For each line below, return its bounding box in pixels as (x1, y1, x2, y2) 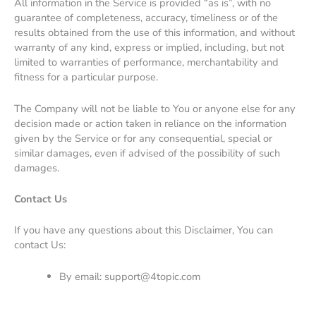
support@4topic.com (104, 269, 200, 284)
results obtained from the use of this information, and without (14, 25, 295, 40)
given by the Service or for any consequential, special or (14, 130, 272, 145)
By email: (59, 269, 104, 284)
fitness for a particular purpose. (14, 70, 158, 85)
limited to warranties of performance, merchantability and (14, 55, 279, 70)
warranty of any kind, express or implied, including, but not (14, 40, 284, 55)
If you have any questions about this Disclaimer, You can (14, 223, 273, 238)
